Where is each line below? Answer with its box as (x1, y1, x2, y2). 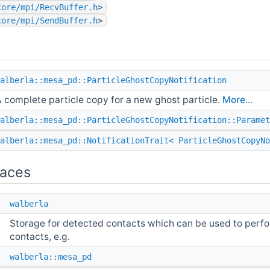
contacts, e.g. (10, 230, 70, 242)
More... (222, 93, 253, 105)
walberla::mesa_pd (10, 251, 92, 262)
